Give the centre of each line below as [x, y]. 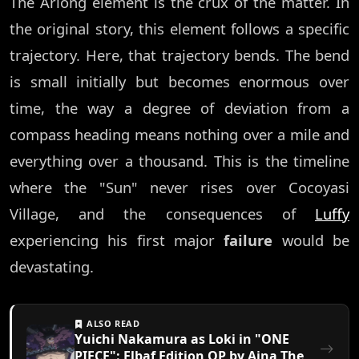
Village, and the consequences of [162, 214]
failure [248, 240]
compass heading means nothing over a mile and [179, 135]
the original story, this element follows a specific [179, 29]
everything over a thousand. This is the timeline [179, 161]
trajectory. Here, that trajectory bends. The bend [179, 55]
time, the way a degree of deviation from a [179, 108]
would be [311, 240]
